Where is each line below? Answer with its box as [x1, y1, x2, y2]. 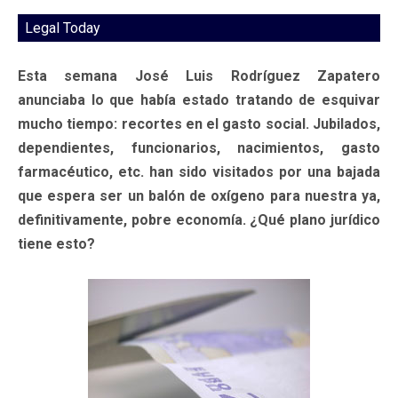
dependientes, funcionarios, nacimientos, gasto [18, 139, 380, 156]
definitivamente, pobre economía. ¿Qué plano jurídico [18, 211, 380, 228]
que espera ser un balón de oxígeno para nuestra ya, [18, 187, 380, 204]
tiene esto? [18, 235, 95, 252]
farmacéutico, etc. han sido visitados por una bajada [18, 163, 380, 180]
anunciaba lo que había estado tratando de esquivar [18, 91, 380, 108]
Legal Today [25, 19, 100, 36]
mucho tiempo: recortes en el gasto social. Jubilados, [18, 115, 380, 132]
